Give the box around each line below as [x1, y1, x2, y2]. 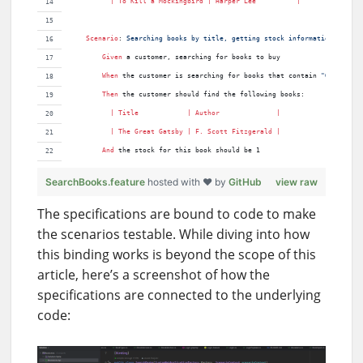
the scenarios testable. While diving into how [37, 224, 310, 243]
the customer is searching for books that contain [122, 72, 321, 80]
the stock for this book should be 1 [118, 147, 260, 155]
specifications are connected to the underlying [37, 285, 321, 304]
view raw [275, 175, 318, 188]
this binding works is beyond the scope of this [37, 245, 316, 263]
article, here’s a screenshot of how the [37, 265, 270, 284]
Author [195, 109, 220, 117]
